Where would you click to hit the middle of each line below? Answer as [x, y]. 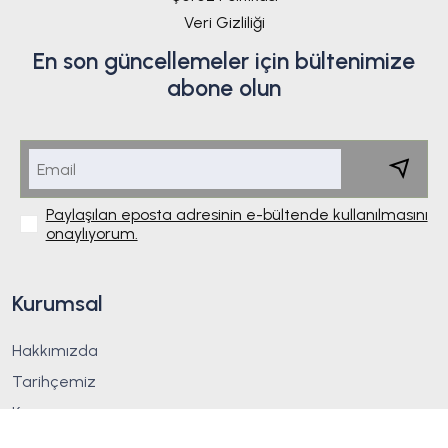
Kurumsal [57, 304]
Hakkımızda [55, 351]
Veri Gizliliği [224, 23]
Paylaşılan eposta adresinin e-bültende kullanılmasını [236, 215]
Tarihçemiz [54, 382]
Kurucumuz [53, 413]
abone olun [224, 88]
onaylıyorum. [91, 234]
